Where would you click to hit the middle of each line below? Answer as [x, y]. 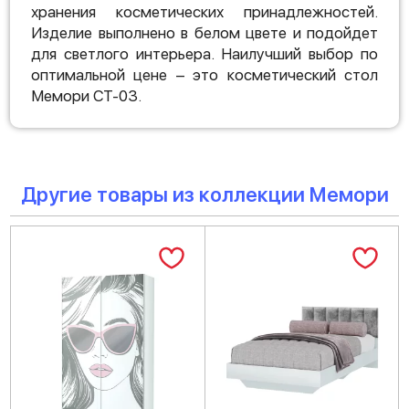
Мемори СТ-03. [86, 96]
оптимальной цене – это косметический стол [204, 75]
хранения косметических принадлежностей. [204, 12]
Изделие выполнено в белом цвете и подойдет [204, 33]
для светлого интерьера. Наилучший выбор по [204, 54]
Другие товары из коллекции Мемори [204, 194]
